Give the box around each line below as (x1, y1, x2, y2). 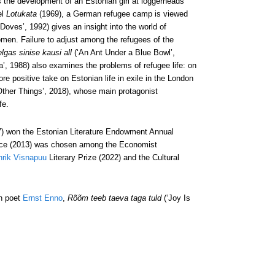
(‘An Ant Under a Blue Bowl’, (72, 48, 175, 57)
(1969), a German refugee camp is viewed (37, 9, 188, 18)
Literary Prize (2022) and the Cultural (47, 153, 179, 162)
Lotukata (6, 9, 37, 18)
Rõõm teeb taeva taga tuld (68, 193, 161, 203)
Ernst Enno (23, 193, 63, 203)
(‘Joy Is (161, 193, 190, 203)
